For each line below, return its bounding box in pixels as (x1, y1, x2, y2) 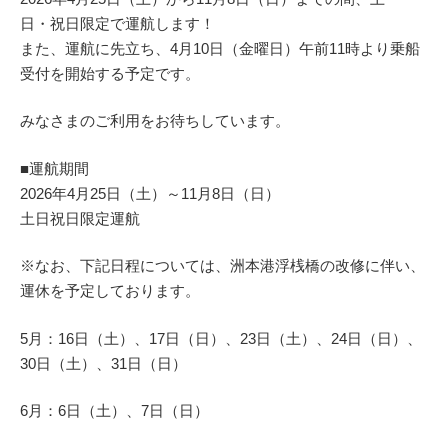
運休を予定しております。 (20, 282, 200, 299)
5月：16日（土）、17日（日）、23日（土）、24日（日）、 (20, 329, 422, 347)
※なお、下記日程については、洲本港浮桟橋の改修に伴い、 (20, 257, 425, 274)
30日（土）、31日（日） (20, 354, 187, 372)
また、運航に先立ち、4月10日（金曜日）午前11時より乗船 (20, 39, 420, 57)
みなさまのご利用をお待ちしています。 (20, 112, 290, 129)
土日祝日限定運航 (20, 209, 140, 227)
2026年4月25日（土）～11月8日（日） (20, 184, 280, 202)
